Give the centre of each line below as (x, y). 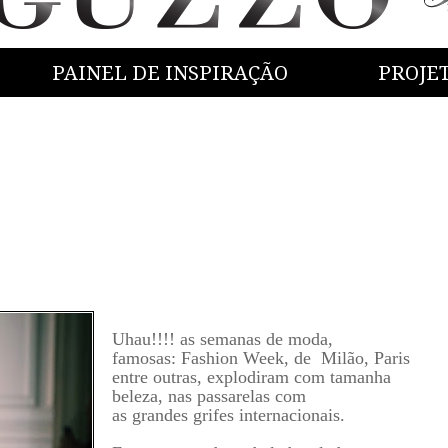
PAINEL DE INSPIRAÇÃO (170, 73)
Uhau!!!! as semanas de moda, (222, 338)
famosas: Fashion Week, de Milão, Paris (260, 357)
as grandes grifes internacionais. (228, 414)
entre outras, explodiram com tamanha (251, 376)
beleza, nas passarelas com (208, 395)
